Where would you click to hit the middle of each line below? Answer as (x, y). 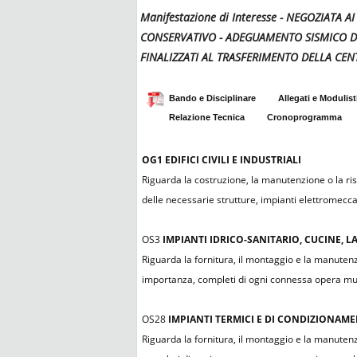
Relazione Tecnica (207, 118)
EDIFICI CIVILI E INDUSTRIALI (233, 160)
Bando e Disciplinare (212, 98)
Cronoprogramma (304, 118)
